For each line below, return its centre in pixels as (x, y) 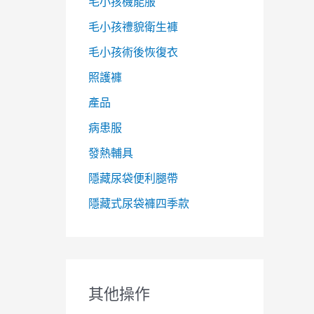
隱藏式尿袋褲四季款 (139, 203)
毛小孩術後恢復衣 (133, 52)
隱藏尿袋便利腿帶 (133, 178)
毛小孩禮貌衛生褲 (133, 26)
